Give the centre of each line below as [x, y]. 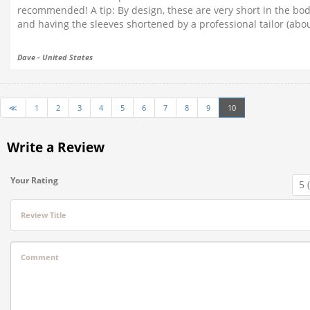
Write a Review [56, 147]
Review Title [44, 215]
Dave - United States [55, 57]
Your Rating [34, 180]
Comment [40, 257]
